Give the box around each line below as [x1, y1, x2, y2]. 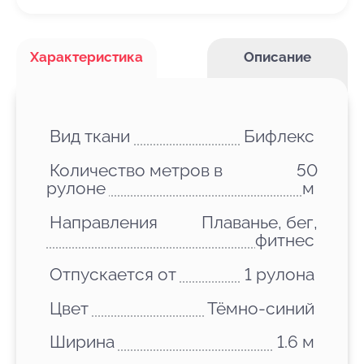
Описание [243, 49, 311, 66]
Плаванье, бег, [201, 212, 318, 233]
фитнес [254, 230, 314, 251]
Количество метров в [50, 160, 223, 181]
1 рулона [244, 263, 314, 284]
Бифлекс [243, 126, 314, 147]
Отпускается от [50, 263, 177, 284]
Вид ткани [50, 126, 131, 147]
